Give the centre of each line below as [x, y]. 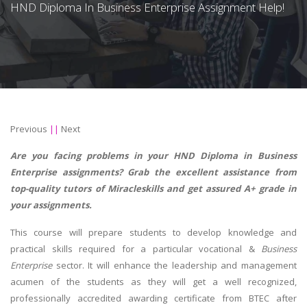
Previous [29, 129]
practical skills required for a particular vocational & [136, 249]
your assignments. [51, 205]
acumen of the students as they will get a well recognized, [153, 282]
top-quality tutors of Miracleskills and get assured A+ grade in [153, 189]
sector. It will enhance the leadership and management [176, 266]
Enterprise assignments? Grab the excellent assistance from [153, 172]
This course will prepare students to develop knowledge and [153, 233]
